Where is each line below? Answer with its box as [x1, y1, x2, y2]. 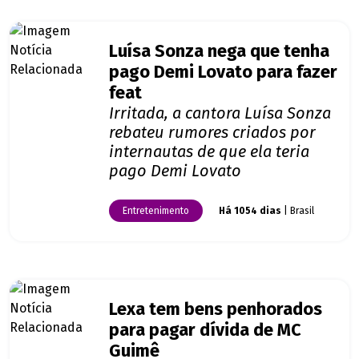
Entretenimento [123, 205, 189, 217]
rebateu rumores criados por [109, 123, 316, 143]
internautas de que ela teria [109, 142, 309, 162]
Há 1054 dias [219, 205, 281, 217]
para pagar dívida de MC [109, 320, 301, 341]
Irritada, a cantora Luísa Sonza [109, 103, 331, 123]
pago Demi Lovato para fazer [109, 62, 337, 83]
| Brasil [281, 205, 314, 217]
